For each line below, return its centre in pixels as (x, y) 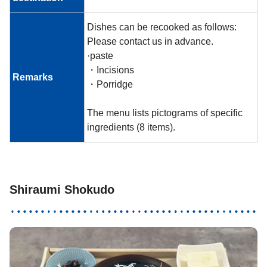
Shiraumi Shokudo (62, 189)
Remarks (33, 77)
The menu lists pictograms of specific (165, 113)
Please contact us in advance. (150, 41)
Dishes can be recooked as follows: (162, 27)
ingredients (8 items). (131, 127)
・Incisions (111, 70)
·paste (100, 55)
